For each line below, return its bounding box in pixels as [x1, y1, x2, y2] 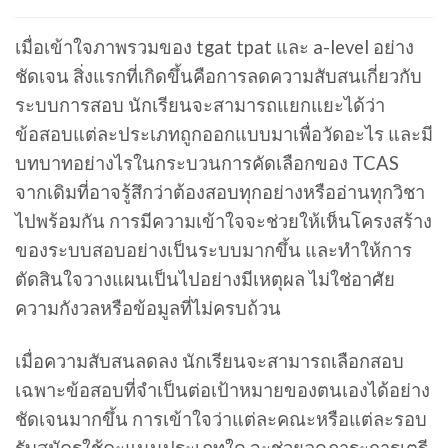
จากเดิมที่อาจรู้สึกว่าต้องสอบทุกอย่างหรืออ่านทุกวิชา [15, 181, 425, 204]
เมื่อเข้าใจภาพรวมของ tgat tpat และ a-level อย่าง [15, 36, 414, 59]
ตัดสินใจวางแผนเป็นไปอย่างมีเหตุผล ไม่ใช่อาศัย [15, 268, 395, 291]
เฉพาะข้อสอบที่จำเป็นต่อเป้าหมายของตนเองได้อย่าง [15, 379, 430, 402]
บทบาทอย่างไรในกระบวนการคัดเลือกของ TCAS [15, 152, 399, 175]
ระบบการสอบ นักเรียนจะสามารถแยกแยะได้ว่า [15, 94, 385, 117]
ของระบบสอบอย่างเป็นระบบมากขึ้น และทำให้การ [15, 239, 412, 262]
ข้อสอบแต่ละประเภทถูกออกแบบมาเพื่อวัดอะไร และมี [15, 123, 433, 146]
